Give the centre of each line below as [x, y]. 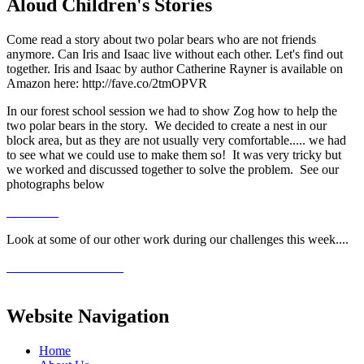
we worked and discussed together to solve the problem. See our [173, 169]
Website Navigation [88, 316]
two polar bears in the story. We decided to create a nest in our [167, 125]
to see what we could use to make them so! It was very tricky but [174, 154]
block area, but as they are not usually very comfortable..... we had [176, 140]
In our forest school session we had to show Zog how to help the [172, 110]
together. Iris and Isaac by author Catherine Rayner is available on [175, 68]
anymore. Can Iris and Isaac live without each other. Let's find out [175, 54]
